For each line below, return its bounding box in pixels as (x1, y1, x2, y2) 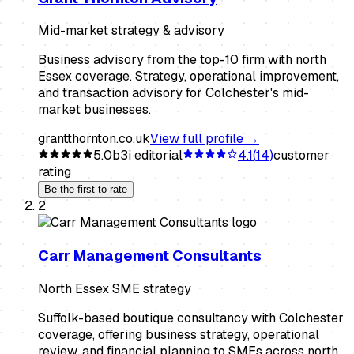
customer (273, 147, 330, 164)
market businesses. (38, 101, 151, 119)
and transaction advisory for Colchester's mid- (38, 85, 309, 102)
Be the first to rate (44, 183, 127, 196)
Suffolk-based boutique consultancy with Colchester (38, 309, 344, 326)
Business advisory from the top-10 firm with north (38, 51, 326, 69)
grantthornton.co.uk (38, 130, 150, 148)
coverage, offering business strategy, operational (38, 326, 319, 343)
